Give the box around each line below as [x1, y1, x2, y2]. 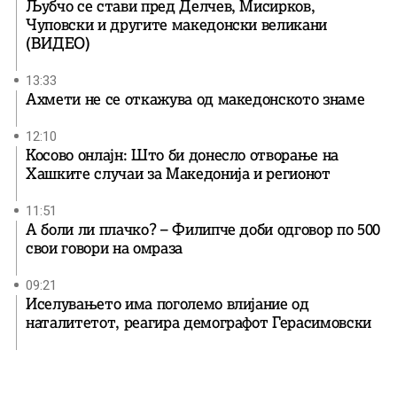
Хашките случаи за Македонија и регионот [26, 163, 331, 183]
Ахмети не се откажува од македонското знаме [26, 89, 365, 109]
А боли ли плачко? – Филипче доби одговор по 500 [26, 219, 381, 239]
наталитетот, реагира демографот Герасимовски [26, 312, 372, 332]
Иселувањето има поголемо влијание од [26, 293, 309, 314]
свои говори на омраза [26, 237, 183, 258]
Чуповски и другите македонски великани [26, 14, 328, 35]
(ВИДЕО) [26, 33, 90, 53]
